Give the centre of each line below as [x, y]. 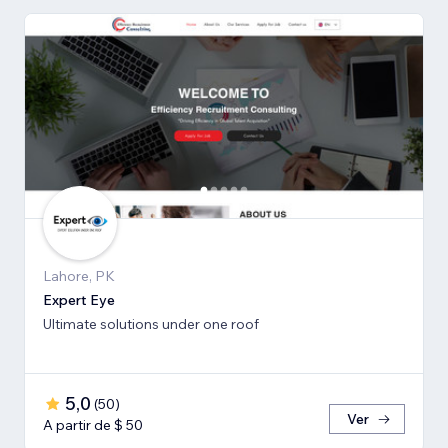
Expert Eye [79, 299]
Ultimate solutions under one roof [151, 323]
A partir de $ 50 [93, 424]
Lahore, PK [79, 275]
